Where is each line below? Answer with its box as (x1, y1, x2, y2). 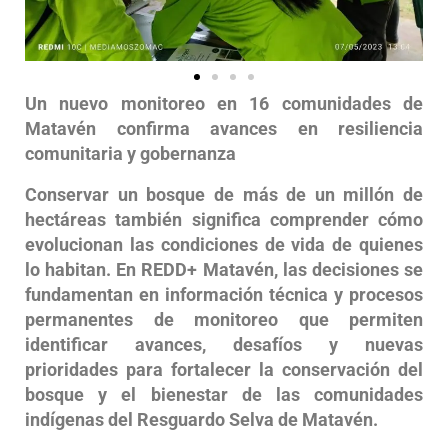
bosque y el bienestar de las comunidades (25, 383, 423, 405)
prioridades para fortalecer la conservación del (25, 358, 423, 380)
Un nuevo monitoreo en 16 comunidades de (25, 92, 423, 114)
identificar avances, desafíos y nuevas (25, 333, 423, 355)
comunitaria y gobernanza (25, 142, 236, 164)
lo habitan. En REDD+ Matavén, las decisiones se (25, 258, 423, 280)
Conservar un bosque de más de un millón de (25, 183, 423, 205)
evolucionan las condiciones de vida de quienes (25, 233, 423, 255)
